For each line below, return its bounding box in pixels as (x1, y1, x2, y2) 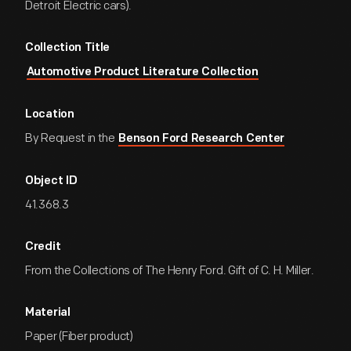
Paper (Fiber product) (25, 329, 133, 344)
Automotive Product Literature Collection (26, 67, 259, 78)
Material (25, 307, 71, 319)
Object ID (25, 175, 78, 187)
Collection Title (25, 42, 110, 54)
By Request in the (25, 131, 118, 146)
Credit (25, 241, 61, 253)
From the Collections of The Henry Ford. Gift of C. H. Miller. (25, 263, 314, 278)
